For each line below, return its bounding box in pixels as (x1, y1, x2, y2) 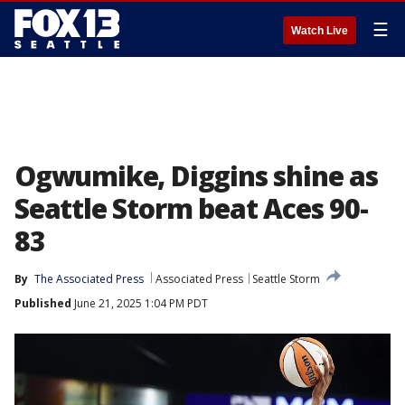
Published (14, 296, 71, 311)
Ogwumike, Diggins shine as (14, 157, 378, 194)
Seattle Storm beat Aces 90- (14, 190, 368, 227)
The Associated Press (34, 271, 144, 287)
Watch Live (291, 24, 348, 37)
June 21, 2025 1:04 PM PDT (71, 296, 208, 311)
